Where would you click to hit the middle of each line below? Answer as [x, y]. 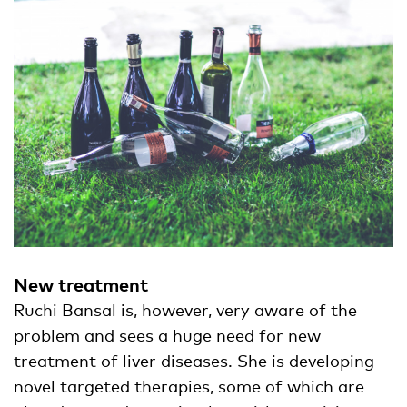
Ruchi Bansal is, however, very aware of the [185, 310]
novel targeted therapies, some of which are [189, 387]
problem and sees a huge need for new [167, 336]
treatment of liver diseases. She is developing [194, 361]
